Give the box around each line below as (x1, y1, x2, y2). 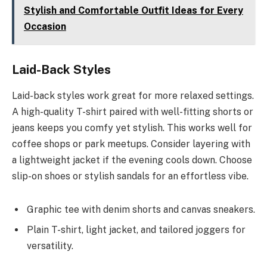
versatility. (27, 240, 73, 252)
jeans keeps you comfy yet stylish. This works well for (12, 122, 252, 134)
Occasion (23, 21, 66, 33)
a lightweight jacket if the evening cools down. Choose (12, 154, 252, 166)
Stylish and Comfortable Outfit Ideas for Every (23, 5, 243, 17)
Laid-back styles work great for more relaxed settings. (12, 90, 254, 102)
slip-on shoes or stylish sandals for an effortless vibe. (12, 170, 249, 182)
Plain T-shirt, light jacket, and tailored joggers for (27, 224, 246, 236)
